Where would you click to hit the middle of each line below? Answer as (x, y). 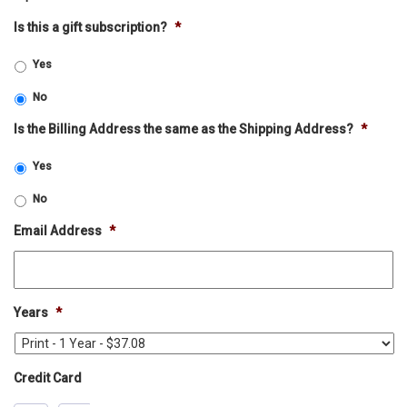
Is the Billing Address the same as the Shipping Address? (184, 129)
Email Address (58, 231)
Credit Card (48, 378)
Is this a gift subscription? (90, 27)
